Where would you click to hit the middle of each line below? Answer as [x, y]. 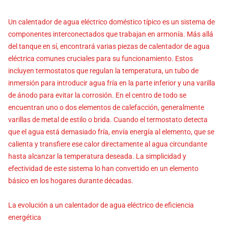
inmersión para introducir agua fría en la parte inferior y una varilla [112, 83]
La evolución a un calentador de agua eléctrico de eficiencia [101, 205]
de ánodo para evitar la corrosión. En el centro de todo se [97, 95]
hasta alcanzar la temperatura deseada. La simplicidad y [97, 156]
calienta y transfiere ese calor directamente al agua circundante [108, 144]
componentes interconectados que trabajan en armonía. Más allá [111, 34]
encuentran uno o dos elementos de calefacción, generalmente [106, 107]
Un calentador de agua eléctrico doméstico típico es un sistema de [111, 22]
